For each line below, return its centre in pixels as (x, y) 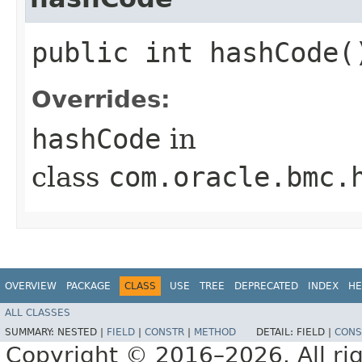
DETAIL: (276, 333)
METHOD (215, 333)
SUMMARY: (31, 333)
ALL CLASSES (38, 313)
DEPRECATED (266, 286)
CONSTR (164, 333)
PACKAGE (88, 286)
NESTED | (82, 333)
